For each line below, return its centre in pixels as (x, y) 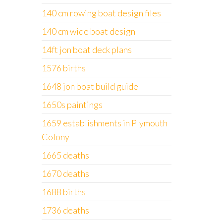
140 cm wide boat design (88, 31)
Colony (55, 137)
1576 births (63, 68)
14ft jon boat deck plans (86, 50)
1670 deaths (65, 173)
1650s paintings (72, 105)
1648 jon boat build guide (90, 86)
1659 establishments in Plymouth (104, 123)
